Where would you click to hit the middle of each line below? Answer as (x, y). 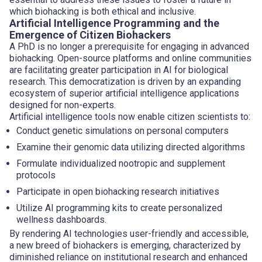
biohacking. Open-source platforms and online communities (130, 58)
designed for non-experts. (63, 105)
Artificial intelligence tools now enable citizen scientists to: (130, 116)
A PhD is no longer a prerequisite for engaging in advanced (129, 46)
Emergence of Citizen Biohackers (90, 35)
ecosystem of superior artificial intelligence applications (124, 93)
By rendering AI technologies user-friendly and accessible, (129, 233)
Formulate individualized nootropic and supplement (121, 163)
